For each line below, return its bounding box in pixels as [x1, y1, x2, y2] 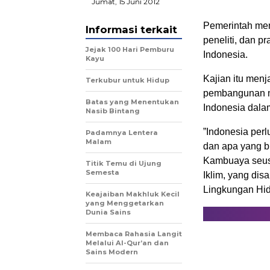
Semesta [86, 168, 119, 177]
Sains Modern [86, 248, 138, 257]
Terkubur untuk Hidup [86, 76, 169, 85]
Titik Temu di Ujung [86, 159, 162, 168]
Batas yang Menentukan [86, 98, 179, 107]
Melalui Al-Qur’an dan [86, 239, 169, 248]
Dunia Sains [86, 208, 131, 217]
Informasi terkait [86, 24, 177, 36]
